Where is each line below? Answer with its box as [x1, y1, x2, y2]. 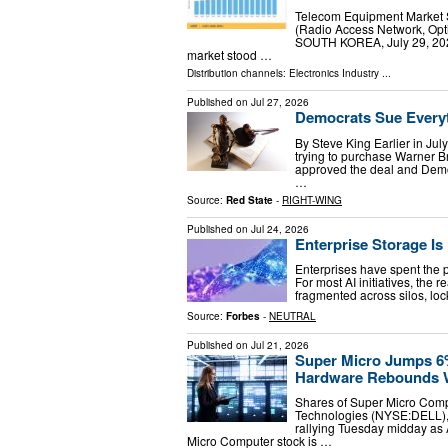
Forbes [226, 308, 260, 323]
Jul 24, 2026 [251, 221, 309, 236]
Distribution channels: [187, 66, 289, 81]
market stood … [187, 46, 272, 64]
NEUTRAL [269, 308, 316, 323]
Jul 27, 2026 [251, 95, 309, 110]
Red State [226, 192, 273, 207]
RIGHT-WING [282, 192, 342, 207]
